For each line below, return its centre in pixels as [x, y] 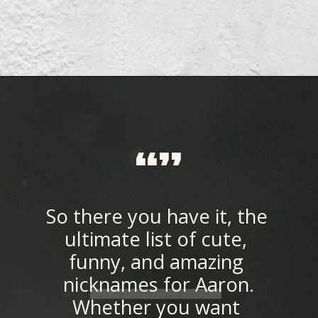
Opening [59, 96]
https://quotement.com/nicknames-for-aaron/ [184, 96]
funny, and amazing [156, 261]
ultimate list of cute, [156, 238]
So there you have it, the [157, 216]
